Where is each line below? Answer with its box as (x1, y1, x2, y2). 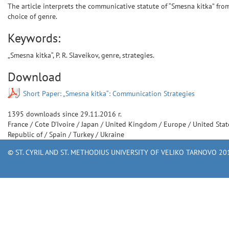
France (8, 120, 30, 129)
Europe (164, 120, 188, 129)
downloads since (24, 109, 80, 119)
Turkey (73, 130, 96, 139)
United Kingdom (105, 120, 159, 129)
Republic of (8, 130, 44, 139)
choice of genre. (8, 12, 57, 21)
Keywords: (8, 30, 60, 46)
